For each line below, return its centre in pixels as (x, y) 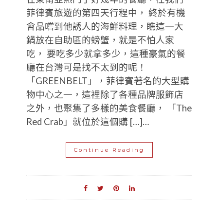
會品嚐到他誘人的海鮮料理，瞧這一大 (105, 27)
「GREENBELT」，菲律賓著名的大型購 (108, 81)
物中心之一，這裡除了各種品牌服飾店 (105, 95)
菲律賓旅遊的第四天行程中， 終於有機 (106, 13)
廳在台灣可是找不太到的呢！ (86, 67)
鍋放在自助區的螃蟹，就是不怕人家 (100, 40)
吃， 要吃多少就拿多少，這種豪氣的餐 (106, 54)
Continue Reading (109, 150)
